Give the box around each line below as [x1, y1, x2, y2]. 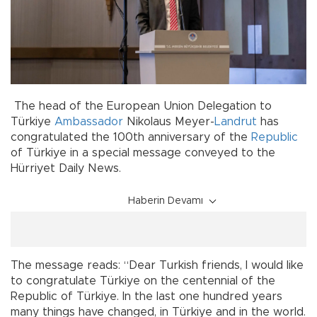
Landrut [214, 116, 257, 128]
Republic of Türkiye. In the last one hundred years [11, 291, 282, 303]
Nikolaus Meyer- [123, 116, 214, 128]
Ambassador [54, 116, 123, 128]
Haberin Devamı [128, 196, 203, 207]
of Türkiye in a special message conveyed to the [11, 147, 275, 159]
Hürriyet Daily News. [11, 163, 121, 175]
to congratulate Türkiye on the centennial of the [11, 275, 275, 287]
